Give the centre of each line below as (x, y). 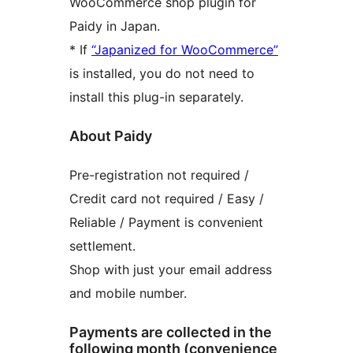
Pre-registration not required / (159, 175)
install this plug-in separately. (156, 97)
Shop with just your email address (171, 269)
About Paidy (111, 136)
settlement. (102, 245)
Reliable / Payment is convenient (166, 222)
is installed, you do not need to (162, 73)
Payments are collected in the (171, 332)
